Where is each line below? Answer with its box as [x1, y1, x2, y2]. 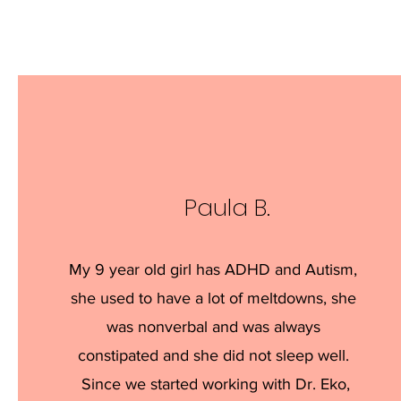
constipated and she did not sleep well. [77, 346, 349, 364]
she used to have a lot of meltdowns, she [70, 289, 356, 307]
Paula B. [184, 192, 271, 224]
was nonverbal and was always [106, 318, 320, 336]
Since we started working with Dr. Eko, [76, 375, 350, 393]
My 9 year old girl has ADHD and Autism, [69, 260, 358, 278]
